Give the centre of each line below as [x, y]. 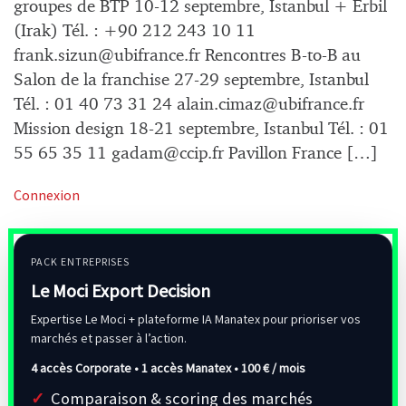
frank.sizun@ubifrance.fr [107, 56]
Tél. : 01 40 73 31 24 [95, 105]
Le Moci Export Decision [121, 291]
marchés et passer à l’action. [109, 338]
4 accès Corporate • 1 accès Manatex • [136, 368]
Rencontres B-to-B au [280, 56]
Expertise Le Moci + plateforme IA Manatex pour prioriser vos [196, 319]
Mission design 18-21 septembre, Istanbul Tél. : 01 [201, 130]
